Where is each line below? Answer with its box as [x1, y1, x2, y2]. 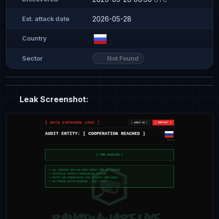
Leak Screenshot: [18, 94, 88, 104]
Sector [22, 55, 43, 63]
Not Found [105, 54, 138, 62]
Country [22, 35, 47, 43]
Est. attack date [22, 15, 69, 22]
